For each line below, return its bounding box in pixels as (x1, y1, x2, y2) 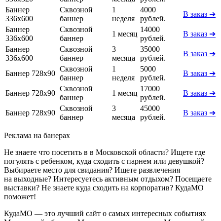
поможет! (4, 192, 36, 201)
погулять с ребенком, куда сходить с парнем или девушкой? (4, 156, 204, 165)
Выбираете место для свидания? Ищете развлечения (4, 165, 180, 174)
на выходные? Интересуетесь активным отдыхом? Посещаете (4, 174, 212, 183)
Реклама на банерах (4, 131, 70, 140)
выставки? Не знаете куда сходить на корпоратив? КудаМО (4, 183, 204, 192)
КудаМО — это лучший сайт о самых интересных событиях (4, 209, 206, 218)
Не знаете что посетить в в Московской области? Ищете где (4, 147, 205, 156)
